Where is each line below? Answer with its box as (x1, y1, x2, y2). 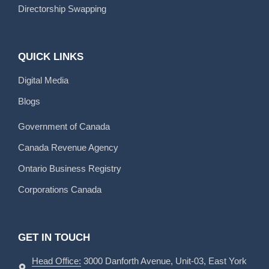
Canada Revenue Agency (18, 142, 118, 153)
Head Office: (31, 255, 81, 266)
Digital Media (18, 74, 68, 85)
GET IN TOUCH (18, 231, 90, 243)
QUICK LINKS (18, 50, 83, 62)
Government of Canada (18, 121, 110, 131)
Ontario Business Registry (18, 163, 121, 174)
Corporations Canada (18, 184, 101, 195)
